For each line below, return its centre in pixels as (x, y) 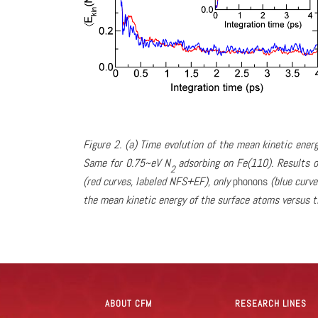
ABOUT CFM (129, 304)
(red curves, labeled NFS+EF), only (158, 182)
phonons (250, 182)
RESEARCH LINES (271, 304)
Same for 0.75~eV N (127, 163)
